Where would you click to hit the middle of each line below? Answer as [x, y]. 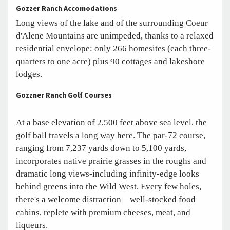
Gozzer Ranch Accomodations [67, 9]
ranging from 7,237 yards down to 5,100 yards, [101, 148]
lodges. [29, 74]
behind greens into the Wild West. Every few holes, [109, 187]
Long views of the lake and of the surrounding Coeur [112, 23]
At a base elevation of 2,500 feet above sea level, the [111, 123]
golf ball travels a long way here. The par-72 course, [111, 136]
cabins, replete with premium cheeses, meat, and [103, 213]
